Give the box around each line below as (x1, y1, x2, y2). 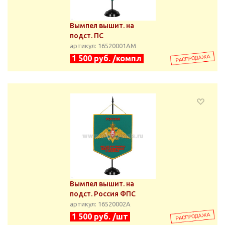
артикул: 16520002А (70, 200, 131, 207)
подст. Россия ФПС (70, 190, 136, 198)
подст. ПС (70, 32, 103, 40)
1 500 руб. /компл (72, 54, 142, 63)
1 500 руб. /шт (72, 212, 128, 221)
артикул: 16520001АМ (70, 42, 136, 49)
